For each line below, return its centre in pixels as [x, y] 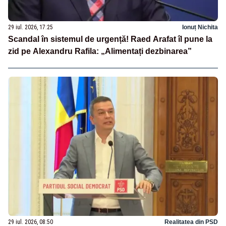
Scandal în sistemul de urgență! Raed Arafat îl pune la [110, 39]
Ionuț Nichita [200, 27]
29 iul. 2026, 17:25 [31, 27]
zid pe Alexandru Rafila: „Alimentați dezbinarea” [100, 51]
